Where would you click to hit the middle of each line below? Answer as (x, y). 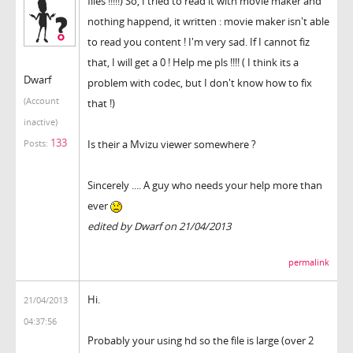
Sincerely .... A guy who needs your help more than (205, 185)
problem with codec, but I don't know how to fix (200, 82)
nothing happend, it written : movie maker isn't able (208, 21)
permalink (309, 262)
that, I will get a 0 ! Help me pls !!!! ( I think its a (193, 62)
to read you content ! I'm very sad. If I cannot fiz (199, 41)
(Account (41, 100)
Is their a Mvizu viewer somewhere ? (172, 144)
